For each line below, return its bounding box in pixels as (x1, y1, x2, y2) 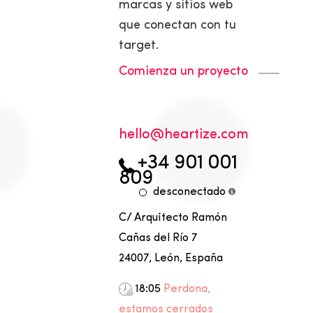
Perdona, (163, 284, 211, 296)
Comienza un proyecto (119, 65, 249, 79)
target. (119, 39, 159, 53)
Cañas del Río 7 (119, 233, 198, 245)
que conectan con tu (119, 19, 237, 33)
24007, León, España (119, 253, 224, 265)
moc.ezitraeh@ (150, 128, 249, 143)
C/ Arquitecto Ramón (119, 212, 228, 224)
